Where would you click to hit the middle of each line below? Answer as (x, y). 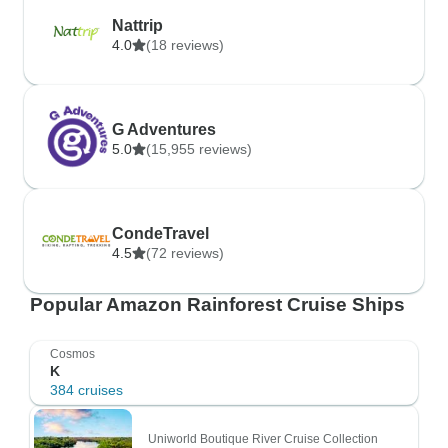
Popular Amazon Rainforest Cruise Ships (217, 304)
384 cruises (86, 390)
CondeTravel (160, 233)
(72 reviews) (185, 253)
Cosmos (72, 354)
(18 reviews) (185, 45)
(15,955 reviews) (199, 149)
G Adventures (164, 129)
